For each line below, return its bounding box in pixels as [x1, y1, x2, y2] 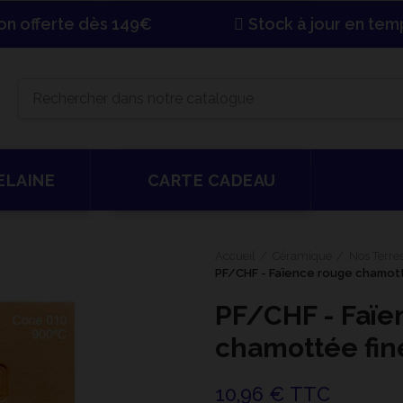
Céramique [273, 249, 332, 263]
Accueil [215, 249, 255, 263]
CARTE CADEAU [147, 170, 276, 190]
